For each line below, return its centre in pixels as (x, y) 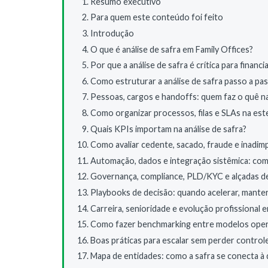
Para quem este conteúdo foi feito (157, 17)
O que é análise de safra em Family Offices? (172, 49)
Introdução (112, 33)
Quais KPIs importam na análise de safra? (168, 129)
